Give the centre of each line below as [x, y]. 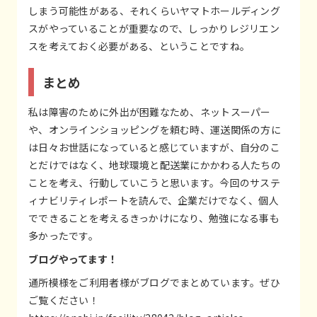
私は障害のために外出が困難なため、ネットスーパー [150, 111]
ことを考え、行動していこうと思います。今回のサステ [154, 182]
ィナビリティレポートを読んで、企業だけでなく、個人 [154, 200]
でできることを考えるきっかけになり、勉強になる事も [154, 218]
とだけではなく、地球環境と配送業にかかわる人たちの [155, 165]
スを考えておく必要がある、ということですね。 [139, 46]
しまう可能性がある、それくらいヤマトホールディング [154, 10]
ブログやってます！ [73, 259]
